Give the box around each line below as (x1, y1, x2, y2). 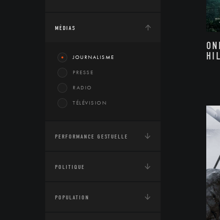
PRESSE (73, 69, 93, 76)
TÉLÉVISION (73, 99, 107, 106)
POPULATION (55, 194, 89, 201)
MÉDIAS (55, 25, 76, 31)
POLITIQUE (55, 164, 85, 170)
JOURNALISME (73, 54, 114, 60)
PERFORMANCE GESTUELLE (55, 133, 128, 140)
